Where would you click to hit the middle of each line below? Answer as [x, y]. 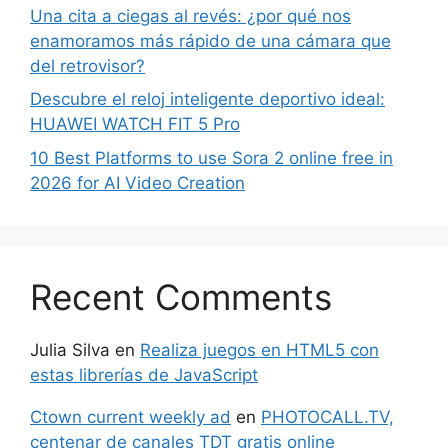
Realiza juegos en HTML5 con [259, 349]
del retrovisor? [87, 65]
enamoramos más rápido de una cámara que [210, 40]
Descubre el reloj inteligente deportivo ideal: [207, 99]
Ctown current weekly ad [130, 416]
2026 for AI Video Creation [137, 182]
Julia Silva [70, 349]
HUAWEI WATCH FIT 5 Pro [135, 124]
